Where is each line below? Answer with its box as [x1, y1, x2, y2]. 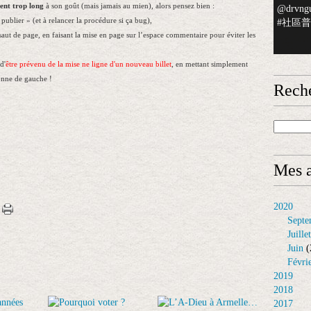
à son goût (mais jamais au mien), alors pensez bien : [44, 2, 215, 10]
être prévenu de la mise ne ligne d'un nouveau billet [6, 60, 171, 68]
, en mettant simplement [171, 60, 248, 68]
